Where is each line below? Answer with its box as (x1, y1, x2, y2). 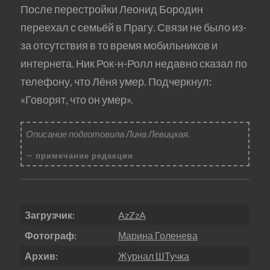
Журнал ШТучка (118, 250, 190, 262)
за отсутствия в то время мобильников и (20, 39, 218, 52)
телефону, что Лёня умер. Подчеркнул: (20, 75, 212, 89)
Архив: (25, 250, 58, 262)
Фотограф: (25, 229, 77, 241)
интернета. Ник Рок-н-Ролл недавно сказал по (20, 57, 247, 71)
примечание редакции (35, 150, 133, 160)
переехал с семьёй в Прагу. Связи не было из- (20, 20, 246, 34)
